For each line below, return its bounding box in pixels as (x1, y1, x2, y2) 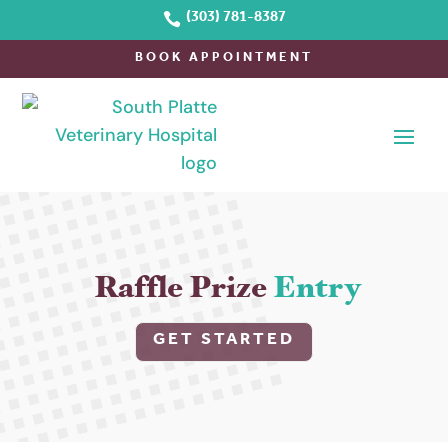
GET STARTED (153, 333, 295, 351)
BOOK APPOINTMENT (135, 51, 313, 65)
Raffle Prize (93, 267, 273, 315)
